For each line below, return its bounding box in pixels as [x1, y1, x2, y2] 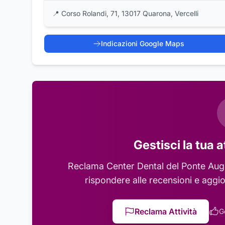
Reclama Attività [135, 206, 197, 216]
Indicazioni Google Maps [101, 39, 184, 48]
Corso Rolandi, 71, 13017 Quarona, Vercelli [61, 9, 198, 18]
